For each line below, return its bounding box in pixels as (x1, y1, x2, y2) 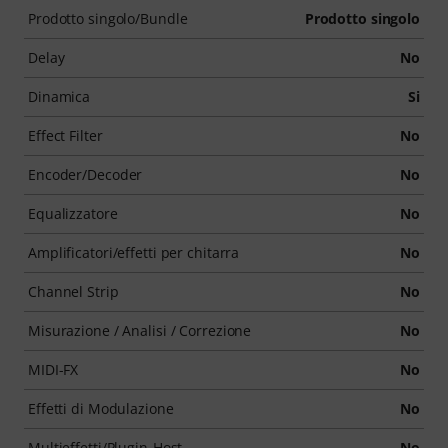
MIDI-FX (28, 360, 79, 379)
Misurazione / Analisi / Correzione (28, 321, 252, 340)
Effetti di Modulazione (28, 399, 174, 418)
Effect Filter (28, 126, 103, 145)
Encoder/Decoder (28, 165, 143, 184)
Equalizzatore (28, 204, 118, 223)
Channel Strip (28, 282, 119, 301)
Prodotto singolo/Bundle (28, 9, 188, 28)
